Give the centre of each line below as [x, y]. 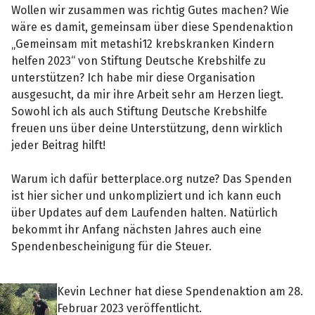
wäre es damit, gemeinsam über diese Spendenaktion [153, 27]
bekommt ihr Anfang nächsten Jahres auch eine [137, 229]
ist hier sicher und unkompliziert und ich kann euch [147, 195]
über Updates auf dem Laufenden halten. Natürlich [145, 212]
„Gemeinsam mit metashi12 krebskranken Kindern [143, 44]
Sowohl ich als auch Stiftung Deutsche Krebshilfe [140, 111]
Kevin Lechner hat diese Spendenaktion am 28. [180, 292]
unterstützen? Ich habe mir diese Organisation [134, 77]
